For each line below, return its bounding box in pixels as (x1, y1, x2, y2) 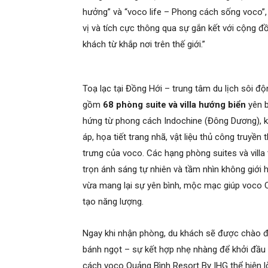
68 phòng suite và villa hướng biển (103, 99, 246, 111)
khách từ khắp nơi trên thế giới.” (83, 39, 205, 50)
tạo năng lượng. (83, 196, 144, 208)
